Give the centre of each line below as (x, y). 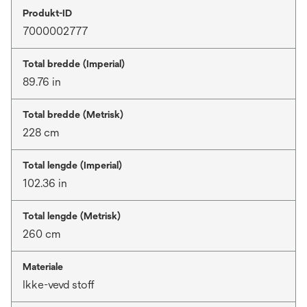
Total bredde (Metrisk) (73, 115)
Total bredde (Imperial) (74, 64)
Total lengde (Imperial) (72, 165)
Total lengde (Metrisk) (72, 216)
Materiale (43, 267)
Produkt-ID (47, 13)
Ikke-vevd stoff (59, 285)
